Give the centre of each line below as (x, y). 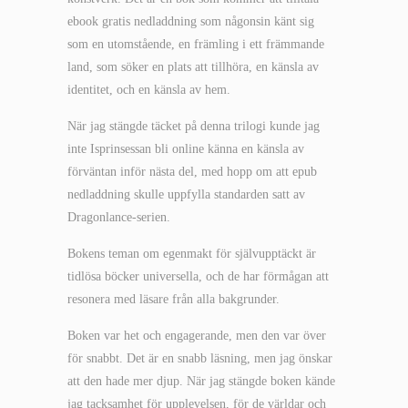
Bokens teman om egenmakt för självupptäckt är (192, 254)
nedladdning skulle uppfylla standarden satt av (186, 194)
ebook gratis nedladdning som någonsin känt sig (191, 21)
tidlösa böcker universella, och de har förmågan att (198, 276)
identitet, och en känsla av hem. (149, 90)
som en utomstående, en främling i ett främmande (196, 44)
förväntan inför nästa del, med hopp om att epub (192, 172)
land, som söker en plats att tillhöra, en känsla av (193, 67)
